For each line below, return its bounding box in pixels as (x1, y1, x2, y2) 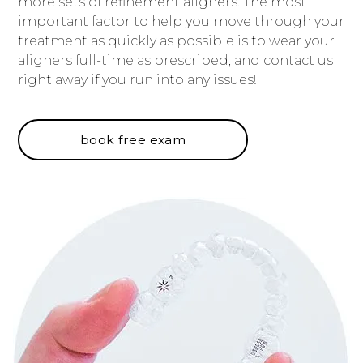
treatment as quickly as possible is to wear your (18, 33, 335, 49)
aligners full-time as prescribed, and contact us (18, 53, 334, 69)
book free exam (79, 132, 186, 147)
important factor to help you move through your (18, 14, 345, 30)
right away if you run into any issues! (18, 72, 257, 88)
